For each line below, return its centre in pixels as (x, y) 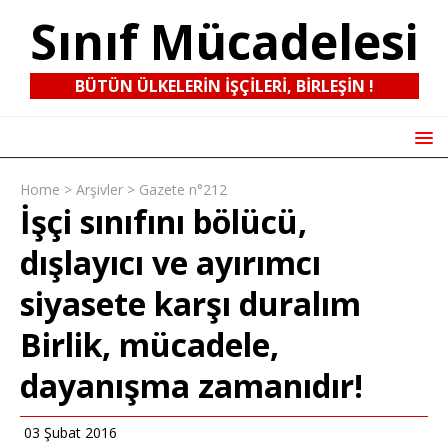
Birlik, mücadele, (149, 344)
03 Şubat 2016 (68, 432)
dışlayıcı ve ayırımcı (170, 262)
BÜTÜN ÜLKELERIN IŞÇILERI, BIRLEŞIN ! (224, 86)
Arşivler (99, 189)
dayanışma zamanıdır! (191, 385)
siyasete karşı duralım (190, 303)
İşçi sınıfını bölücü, (163, 221)
